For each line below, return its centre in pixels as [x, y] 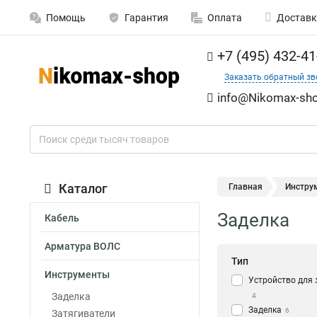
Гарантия [146, 18]
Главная [246, 187]
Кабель [62, 218]
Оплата [225, 18]
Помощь [66, 18]
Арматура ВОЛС [82, 246]
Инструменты [77, 275]
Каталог [83, 189]
